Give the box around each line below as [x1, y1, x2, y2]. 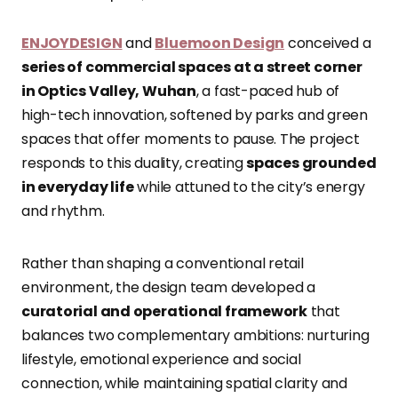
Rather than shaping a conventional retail [21, 253, 304, 275]
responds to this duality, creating [21, 153, 247, 174]
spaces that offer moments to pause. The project [21, 129, 360, 150]
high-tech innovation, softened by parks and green [21, 105, 369, 126]
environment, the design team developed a [21, 277, 316, 298]
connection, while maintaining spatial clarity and [21, 373, 348, 394]
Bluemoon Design [155, 33, 285, 54]
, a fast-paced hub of [195, 81, 340, 102]
